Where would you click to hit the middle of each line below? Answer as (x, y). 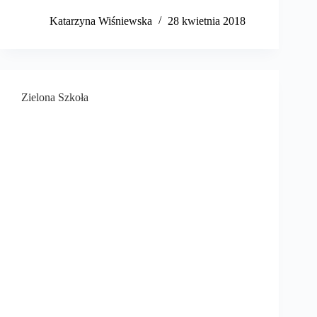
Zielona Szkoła (55, 98)
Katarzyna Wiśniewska (101, 21)
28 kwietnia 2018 (207, 21)
